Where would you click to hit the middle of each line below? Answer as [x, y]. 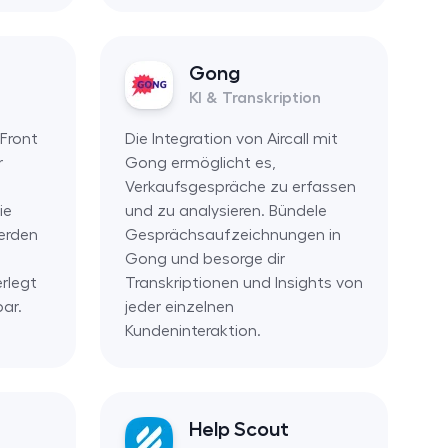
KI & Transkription [254, 97]
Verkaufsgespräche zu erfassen [240, 186]
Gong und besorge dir [204, 258]
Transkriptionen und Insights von [243, 282]
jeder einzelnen [179, 306]
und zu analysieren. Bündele [225, 210]
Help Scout [238, 428]
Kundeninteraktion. [192, 330]
